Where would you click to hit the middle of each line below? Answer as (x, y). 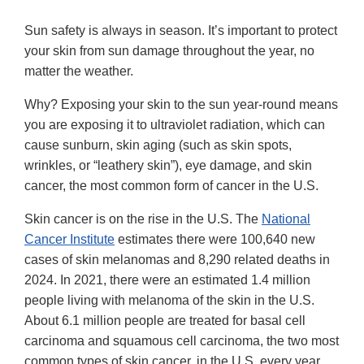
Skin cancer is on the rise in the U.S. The (143, 219)
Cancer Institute (69, 239)
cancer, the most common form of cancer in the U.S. (171, 185)
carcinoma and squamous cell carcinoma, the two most (182, 340)
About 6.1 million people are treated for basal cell (165, 320)
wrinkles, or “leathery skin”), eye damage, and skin (168, 165)
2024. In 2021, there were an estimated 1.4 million (167, 279)
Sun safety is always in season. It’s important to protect (181, 30)
